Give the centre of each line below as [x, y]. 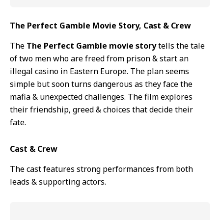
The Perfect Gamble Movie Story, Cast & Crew [100, 25]
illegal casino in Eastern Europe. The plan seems [99, 71]
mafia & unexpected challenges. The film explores [101, 96]
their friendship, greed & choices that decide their [101, 109]
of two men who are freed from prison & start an [99, 58]
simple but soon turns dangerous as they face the [101, 84]
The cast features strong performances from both [101, 169]
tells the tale [180, 45]
